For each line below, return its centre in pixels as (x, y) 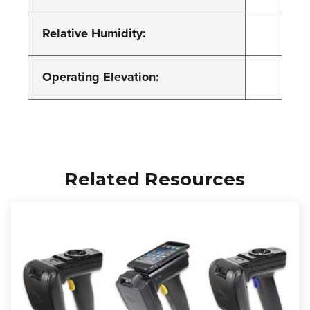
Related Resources (155, 180)
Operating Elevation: (101, 77)
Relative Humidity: (94, 34)
